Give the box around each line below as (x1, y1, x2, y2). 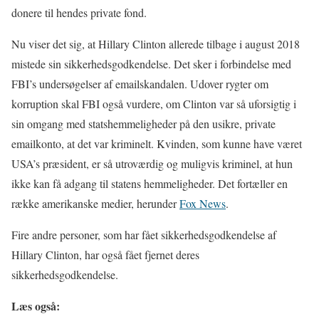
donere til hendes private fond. (11, 5, 147, 21)
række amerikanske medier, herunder (11, 196, 179, 211)
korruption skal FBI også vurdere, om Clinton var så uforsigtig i (11, 96, 296, 112)
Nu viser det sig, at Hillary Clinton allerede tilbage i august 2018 (11, 36, 300, 52)
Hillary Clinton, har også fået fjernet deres (11, 247, 199, 263)
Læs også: (11, 298, 60, 315)
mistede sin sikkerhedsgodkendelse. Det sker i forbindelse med (11, 56, 291, 72)
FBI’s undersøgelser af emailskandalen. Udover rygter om (11, 76, 268, 92)
